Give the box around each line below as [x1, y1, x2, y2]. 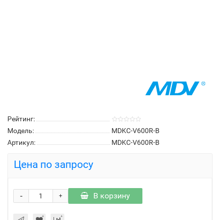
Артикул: [7, 138, 35, 146]
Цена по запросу [14, 159, 93, 170]
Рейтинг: [7, 115, 35, 123]
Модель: [7, 127, 34, 135]
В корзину [93, 191, 130, 200]
